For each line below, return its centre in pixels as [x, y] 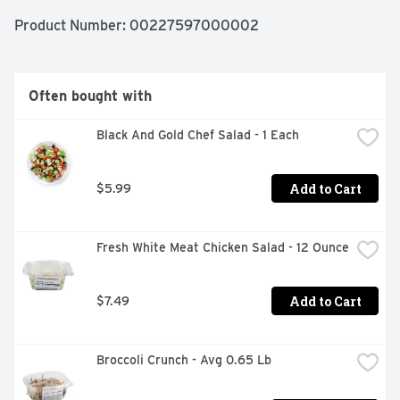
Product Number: [72, 26]
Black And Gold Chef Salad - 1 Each [198, 135]
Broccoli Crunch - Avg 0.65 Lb [184, 360]
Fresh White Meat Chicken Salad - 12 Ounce [223, 248]
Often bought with [90, 96]
